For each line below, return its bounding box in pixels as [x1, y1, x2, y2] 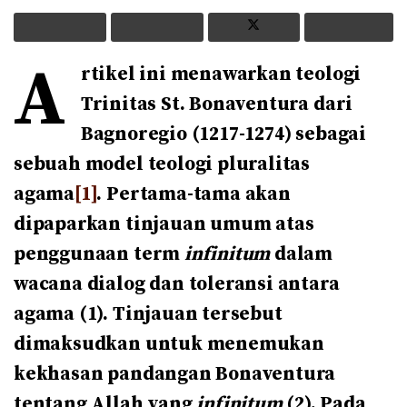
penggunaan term [14, 242, 184, 266]
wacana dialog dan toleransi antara [14, 272, 340, 296]
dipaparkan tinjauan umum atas [14, 212, 314, 236]
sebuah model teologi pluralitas [14, 152, 311, 176]
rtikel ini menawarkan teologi [80, 62, 362, 86]
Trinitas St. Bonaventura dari [80, 92, 353, 116]
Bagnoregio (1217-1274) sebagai [80, 122, 366, 146]
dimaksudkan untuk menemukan [14, 332, 324, 356]
